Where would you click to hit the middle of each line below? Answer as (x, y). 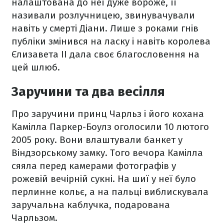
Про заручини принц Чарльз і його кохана (108, 113)
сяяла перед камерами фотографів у (94, 165)
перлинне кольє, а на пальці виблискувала (110, 191)
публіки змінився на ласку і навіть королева (111, 41)
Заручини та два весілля (88, 91)
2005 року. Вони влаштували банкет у (97, 139)
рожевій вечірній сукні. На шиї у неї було (104, 178)
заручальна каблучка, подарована (91, 204)
